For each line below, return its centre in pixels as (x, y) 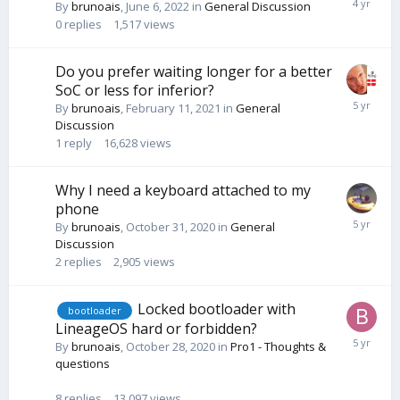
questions (83, 363)
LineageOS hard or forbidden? (156, 328)
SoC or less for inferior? (135, 91)
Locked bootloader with (217, 309)
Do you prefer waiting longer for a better (194, 72)
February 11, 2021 (173, 108)
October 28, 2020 (171, 346)
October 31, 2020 (171, 227)
